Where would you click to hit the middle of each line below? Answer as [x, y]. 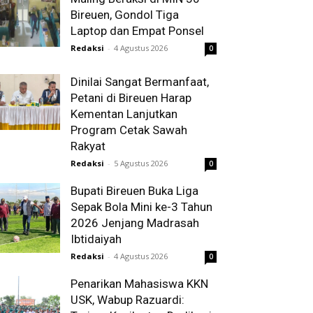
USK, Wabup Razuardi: [128, 300]
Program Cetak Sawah [129, 130]
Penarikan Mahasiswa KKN [139, 284]
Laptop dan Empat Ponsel [137, 31]
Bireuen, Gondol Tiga [125, 15]
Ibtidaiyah [96, 239]
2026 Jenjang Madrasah [135, 223]
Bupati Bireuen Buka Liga [134, 191]
